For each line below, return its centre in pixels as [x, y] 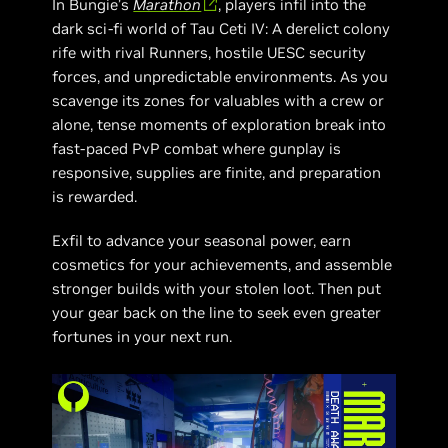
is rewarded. [95, 196]
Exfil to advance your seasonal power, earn [202, 240]
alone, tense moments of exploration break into [219, 124]
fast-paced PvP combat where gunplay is [197, 148]
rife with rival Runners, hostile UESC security [209, 52]
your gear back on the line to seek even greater [217, 312]
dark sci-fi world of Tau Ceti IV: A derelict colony [221, 28]
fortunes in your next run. [142, 336]
